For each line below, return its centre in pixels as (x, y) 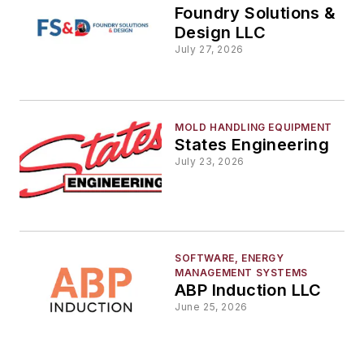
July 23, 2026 (210, 161)
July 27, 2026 (209, 50)
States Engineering (252, 144)
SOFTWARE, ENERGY (230, 258)
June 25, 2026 (211, 307)
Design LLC (220, 33)
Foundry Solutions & (256, 13)
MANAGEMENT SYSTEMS (241, 273)
